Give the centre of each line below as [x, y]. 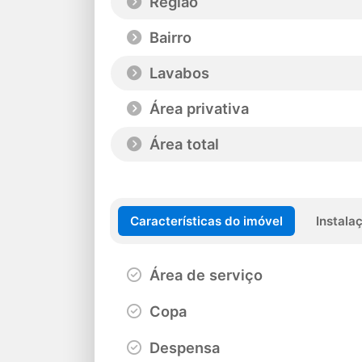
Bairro [168, 38]
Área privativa [197, 109]
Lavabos [177, 73]
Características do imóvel [207, 221]
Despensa [183, 347]
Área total [182, 144]
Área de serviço [204, 274]
